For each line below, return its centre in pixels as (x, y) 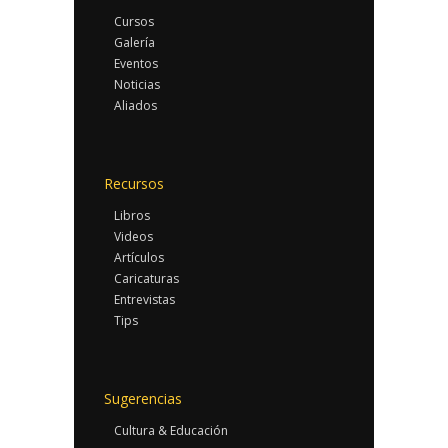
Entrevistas (144, 299)
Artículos (139, 257)
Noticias (137, 84)
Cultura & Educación (171, 430)
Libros (132, 215)
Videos (133, 236)
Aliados (135, 105)
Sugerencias (143, 398)
